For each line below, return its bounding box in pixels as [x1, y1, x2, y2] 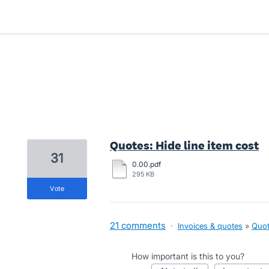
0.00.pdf [131, 160, 161, 169]
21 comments [109, 220, 166, 231]
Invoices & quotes [177, 221, 243, 231]
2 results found [26, 122, 92, 134]
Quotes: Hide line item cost [109, 138, 259, 153]
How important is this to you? [131, 251, 244, 261]
